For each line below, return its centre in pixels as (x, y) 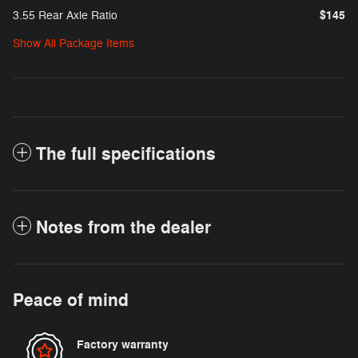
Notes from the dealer (123, 227)
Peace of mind (71, 300)
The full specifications (126, 154)
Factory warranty (123, 345)
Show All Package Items (74, 43)
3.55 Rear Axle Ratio (65, 15)
